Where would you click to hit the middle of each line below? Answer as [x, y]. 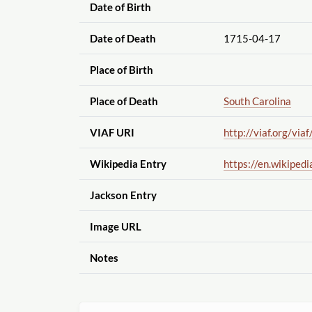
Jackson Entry [123, 195]
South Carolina [257, 101]
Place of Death [124, 101]
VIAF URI [112, 133]
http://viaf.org [255, 133]
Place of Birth [121, 70]
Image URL [115, 227]
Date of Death [123, 39]
